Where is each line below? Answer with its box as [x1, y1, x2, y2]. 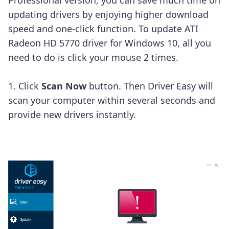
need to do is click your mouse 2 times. [8, 51, 178, 63]
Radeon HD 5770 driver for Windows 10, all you [8, 36, 211, 49]
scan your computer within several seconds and [8, 94, 215, 106]
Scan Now [41, 79, 86, 92]
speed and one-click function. [8, 22, 139, 35]
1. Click [8, 79, 41, 92]
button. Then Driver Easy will [86, 79, 213, 92]
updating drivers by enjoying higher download [8, 8, 209, 20]
